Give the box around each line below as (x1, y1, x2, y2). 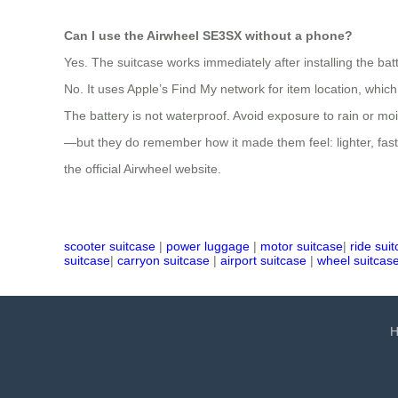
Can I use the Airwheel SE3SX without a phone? (64, 28, 353, 43)
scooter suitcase (64, 238, 155, 253)
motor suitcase (260, 238, 343, 253)
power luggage (166, 238, 250, 253)
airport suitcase (220, 252, 306, 267)
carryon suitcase (117, 252, 210, 267)
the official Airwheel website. (64, 161, 221, 176)
